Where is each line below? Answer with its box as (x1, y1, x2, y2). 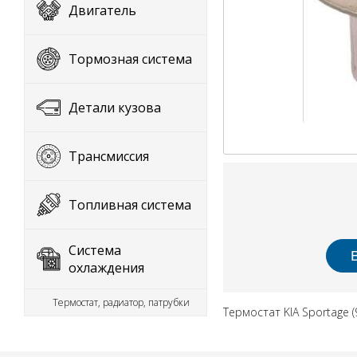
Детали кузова (69, 99, 161, 116)
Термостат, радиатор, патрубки (53, 296, 190, 309)
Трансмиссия (69, 147, 149, 165)
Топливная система (69, 196, 191, 214)
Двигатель (69, 2, 136, 19)
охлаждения (69, 259, 144, 277)
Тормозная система (69, 50, 192, 68)
